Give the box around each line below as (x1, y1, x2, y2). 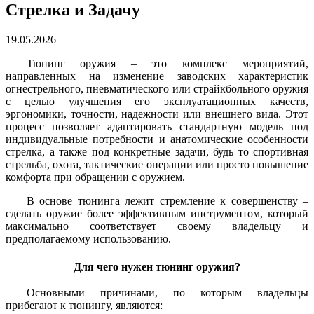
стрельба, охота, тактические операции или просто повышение (6, 158, 308, 170)
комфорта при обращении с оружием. (6, 170, 185, 183)
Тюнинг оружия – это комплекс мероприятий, (27, 57, 308, 69)
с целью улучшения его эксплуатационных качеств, (6, 95, 308, 107)
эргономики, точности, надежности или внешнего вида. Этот (6, 107, 308, 120)
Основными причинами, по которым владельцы (27, 287, 308, 299)
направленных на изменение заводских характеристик (6, 69, 308, 82)
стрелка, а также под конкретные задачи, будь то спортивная (6, 145, 308, 158)
